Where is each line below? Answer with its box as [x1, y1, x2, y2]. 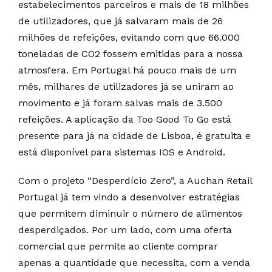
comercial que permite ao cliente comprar [18, 240, 218, 252]
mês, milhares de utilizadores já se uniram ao [18, 80, 234, 92]
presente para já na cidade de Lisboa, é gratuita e [18, 129, 251, 141]
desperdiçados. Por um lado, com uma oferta [18, 223, 232, 236]
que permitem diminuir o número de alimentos [18, 207, 242, 219]
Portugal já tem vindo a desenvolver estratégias [18, 191, 240, 203]
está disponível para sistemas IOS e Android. [18, 146, 225, 158]
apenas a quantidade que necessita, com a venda [18, 256, 250, 268]
